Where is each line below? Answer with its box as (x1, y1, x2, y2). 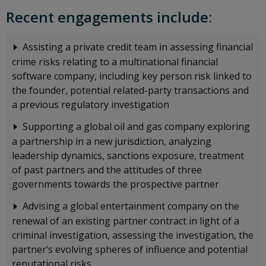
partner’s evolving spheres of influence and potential (12, 242, 248, 256)
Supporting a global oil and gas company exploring (23, 119, 250, 133)
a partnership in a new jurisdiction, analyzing (12, 134, 211, 148)
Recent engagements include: (6, 7, 216, 27)
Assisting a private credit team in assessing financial (23, 40, 253, 53)
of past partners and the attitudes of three (12, 163, 202, 176)
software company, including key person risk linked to (12, 69, 252, 83)
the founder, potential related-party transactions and (12, 84, 249, 97)
